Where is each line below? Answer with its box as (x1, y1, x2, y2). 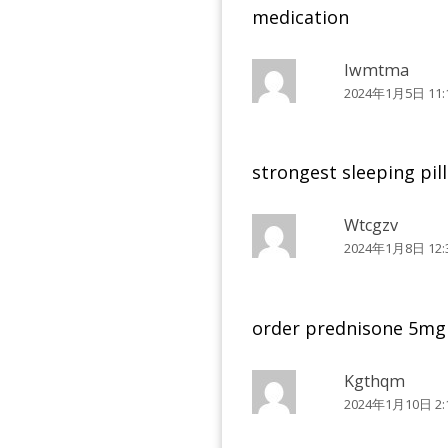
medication (252, 5, 349, 30)
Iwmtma (344, 59, 410, 82)
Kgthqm (344, 369, 406, 392)
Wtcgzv (344, 214, 399, 237)
